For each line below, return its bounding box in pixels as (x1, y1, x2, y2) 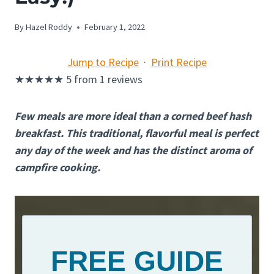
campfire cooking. (15, 160, 100, 175)
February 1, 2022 (84, 21, 146, 33)
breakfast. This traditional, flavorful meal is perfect (15, 126, 259, 141)
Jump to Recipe (67, 55, 139, 70)
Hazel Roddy (26, 21, 73, 33)
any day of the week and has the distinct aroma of (15, 143, 252, 158)
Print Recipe (151, 55, 207, 70)
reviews (105, 72, 143, 87)
